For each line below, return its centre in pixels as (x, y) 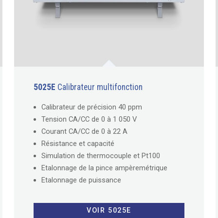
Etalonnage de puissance (82, 180)
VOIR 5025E (109, 211)
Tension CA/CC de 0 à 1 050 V (89, 119)
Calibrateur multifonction (99, 87)
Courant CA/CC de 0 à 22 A (85, 131)
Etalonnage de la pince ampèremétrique (105, 168)
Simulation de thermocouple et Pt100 (101, 155)
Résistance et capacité (78, 143)
